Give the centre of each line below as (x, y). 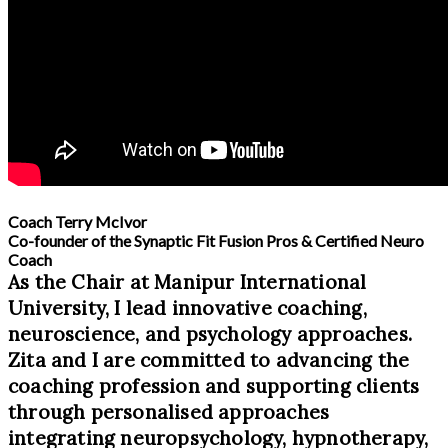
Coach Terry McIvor (77, 221)
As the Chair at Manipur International (187, 281)
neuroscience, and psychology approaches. (210, 333)
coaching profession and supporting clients (214, 385)
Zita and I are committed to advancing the (209, 359)
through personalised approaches (169, 411)
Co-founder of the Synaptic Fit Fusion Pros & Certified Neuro (216, 240)
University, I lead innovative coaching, (187, 307)
